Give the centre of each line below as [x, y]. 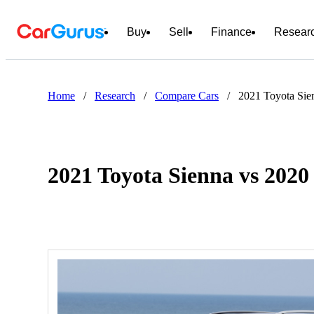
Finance [231, 32]
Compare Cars [187, 96]
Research [115, 96]
